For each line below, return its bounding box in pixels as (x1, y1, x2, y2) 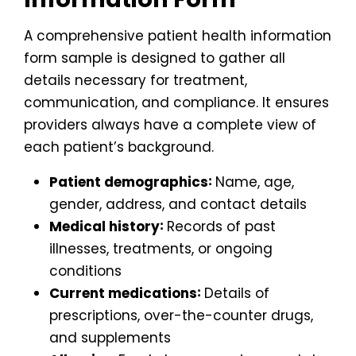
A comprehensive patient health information (24, 26, 331, 45)
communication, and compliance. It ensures (24, 93, 329, 112)
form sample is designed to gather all (24, 48, 285, 68)
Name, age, (211, 172, 294, 192)
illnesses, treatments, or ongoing (49, 239, 273, 258)
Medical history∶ (49, 217, 163, 236)
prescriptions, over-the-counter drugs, (49, 306, 313, 325)
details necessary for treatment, (24, 71, 247, 90)
